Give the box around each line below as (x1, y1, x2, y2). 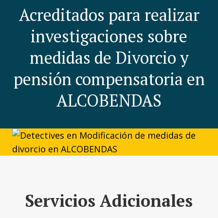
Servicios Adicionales (25, 190, 193, 212)
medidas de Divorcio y (29, 47, 189, 69)
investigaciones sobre (31, 25, 187, 47)
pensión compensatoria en (13, 68, 205, 90)
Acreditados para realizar (18, 4, 200, 26)
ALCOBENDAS (56, 90, 162, 111)
